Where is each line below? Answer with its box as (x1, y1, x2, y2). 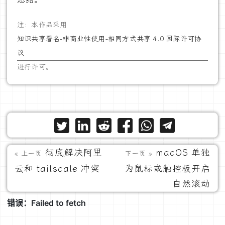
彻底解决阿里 (45, 147, 102, 158)
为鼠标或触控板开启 (125, 163, 210, 174)
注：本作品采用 (17, 20, 67, 29)
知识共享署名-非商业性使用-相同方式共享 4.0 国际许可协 (17, 34, 202, 43)
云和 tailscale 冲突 (15, 163, 100, 174)
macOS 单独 (156, 147, 210, 158)
